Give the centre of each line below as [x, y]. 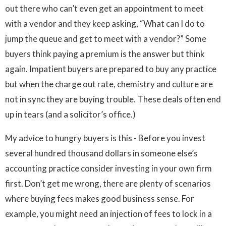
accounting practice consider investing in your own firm [108, 168]
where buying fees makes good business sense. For [100, 199]
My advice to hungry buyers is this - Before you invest [105, 138]
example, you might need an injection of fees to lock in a [108, 214]
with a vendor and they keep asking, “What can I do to [105, 24]
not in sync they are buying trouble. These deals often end [113, 99]
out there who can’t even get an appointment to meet [104, 9]
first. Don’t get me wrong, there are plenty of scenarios [108, 184]
